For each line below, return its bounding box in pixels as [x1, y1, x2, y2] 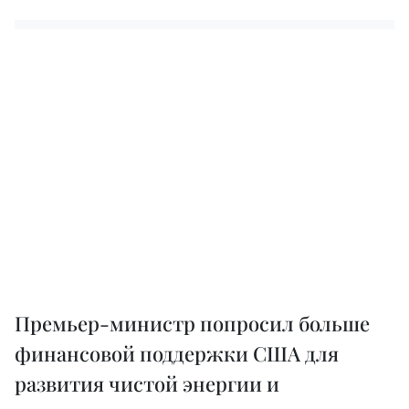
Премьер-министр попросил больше [15, 309, 370, 337]
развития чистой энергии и [15, 369, 279, 397]
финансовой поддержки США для [15, 339, 339, 367]
